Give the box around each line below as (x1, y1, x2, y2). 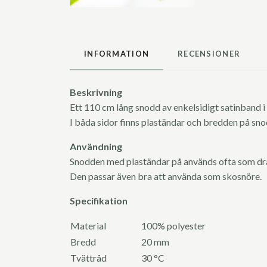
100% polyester (141, 220, 206, 232)
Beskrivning (70, 86, 122, 98)
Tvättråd (70, 252, 108, 264)
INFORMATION (84, 49, 150, 59)
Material (70, 220, 140, 232)
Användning (70, 141, 122, 153)
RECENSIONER (178, 49, 241, 59)
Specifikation (70, 195, 128, 207)
